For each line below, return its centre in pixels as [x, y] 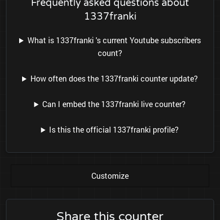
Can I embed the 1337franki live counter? [114, 104]
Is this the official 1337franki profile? [114, 130]
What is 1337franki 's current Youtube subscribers [114, 40]
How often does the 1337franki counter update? [114, 79]
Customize [110, 176]
